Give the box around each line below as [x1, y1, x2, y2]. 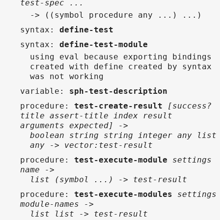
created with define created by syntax [30, 62, 212, 71]
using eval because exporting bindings [30, 52, 212, 61]
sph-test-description [69, 86, 167, 96]
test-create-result [74, 101, 163, 110]
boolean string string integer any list [30, 131, 217, 140]
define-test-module [59, 40, 148, 49]
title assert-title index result [20, 111, 172, 120]
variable [20, 86, 59, 96]
